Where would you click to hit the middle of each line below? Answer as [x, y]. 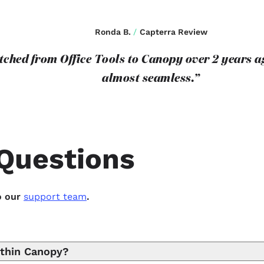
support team [55, 197]
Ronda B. [114, 32]
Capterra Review [173, 32]
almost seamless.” [151, 79]
